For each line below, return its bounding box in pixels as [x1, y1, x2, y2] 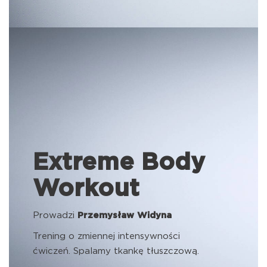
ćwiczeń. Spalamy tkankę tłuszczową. [33, 247, 199, 256]
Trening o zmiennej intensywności [33, 232, 180, 241]
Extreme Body [33, 151, 205, 175]
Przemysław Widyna [77, 211, 172, 220]
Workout [33, 177, 139, 201]
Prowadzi [33, 211, 77, 220]
